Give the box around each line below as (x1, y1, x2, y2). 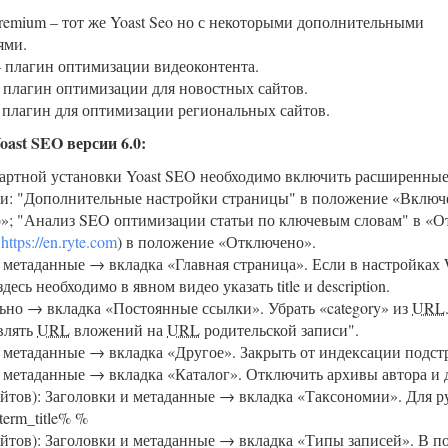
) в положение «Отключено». (117, 231, 316, 252)
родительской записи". (200, 319, 359, 340)
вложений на (70, 319, 167, 340)
